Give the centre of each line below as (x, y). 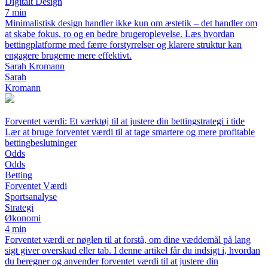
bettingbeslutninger (41, 143)
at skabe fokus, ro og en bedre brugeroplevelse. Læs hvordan (120, 34)
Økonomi (23, 218)
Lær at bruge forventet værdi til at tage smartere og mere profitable (130, 132)
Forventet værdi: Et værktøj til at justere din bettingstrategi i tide (125, 121)
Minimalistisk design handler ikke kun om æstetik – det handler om (131, 23)
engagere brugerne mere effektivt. (68, 56)
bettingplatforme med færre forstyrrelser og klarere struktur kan (123, 45)
